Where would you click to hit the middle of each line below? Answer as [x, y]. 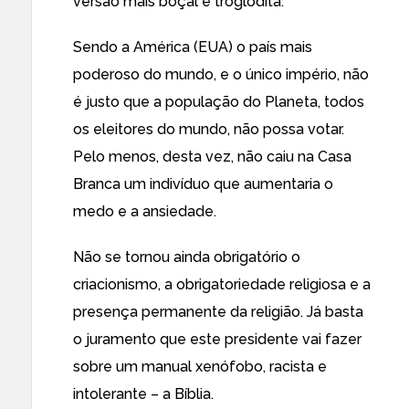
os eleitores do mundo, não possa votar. [209, 129]
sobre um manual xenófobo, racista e [200, 367]
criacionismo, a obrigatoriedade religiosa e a [222, 284]
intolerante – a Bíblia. [143, 394]
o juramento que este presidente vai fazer [217, 339]
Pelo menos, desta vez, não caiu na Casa [212, 157]
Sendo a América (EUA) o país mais [193, 47]
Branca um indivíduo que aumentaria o [203, 184]
